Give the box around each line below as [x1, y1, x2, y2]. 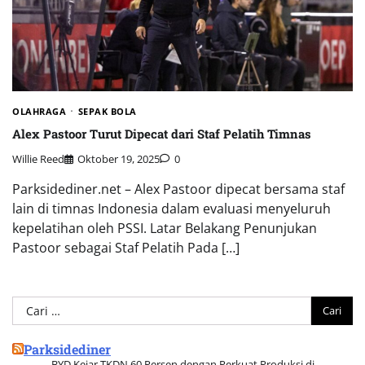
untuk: [11, 315, 51, 334]
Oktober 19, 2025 [77, 151, 160, 166]
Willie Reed [12, 151, 64, 166]
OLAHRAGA [12, 105, 66, 118]
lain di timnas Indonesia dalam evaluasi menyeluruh [12, 199, 331, 218]
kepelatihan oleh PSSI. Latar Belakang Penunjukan [12, 218, 317, 237]
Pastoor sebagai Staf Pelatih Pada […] [12, 238, 240, 257]
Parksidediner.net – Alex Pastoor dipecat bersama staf [12, 179, 345, 198]
